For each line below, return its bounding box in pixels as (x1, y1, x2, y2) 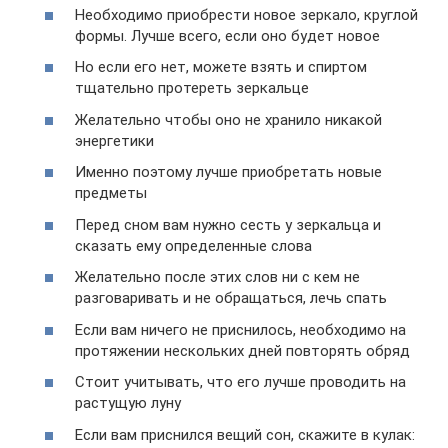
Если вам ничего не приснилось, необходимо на (75, 320, 406, 339)
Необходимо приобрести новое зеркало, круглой (75, 5, 418, 24)
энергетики (75, 131, 154, 150)
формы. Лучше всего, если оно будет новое (75, 26, 380, 45)
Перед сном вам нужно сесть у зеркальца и (75, 215, 381, 234)
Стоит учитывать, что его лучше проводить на (75, 373, 406, 391)
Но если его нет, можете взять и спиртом (75, 58, 367, 76)
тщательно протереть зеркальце (75, 79, 309, 97)
